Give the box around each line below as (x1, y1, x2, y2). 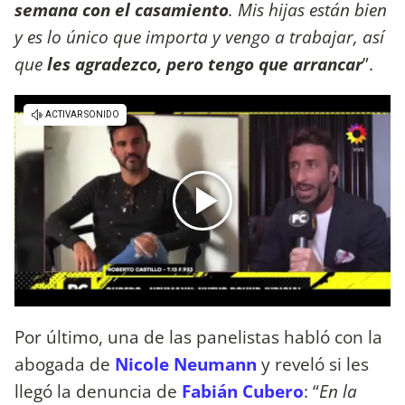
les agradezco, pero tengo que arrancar (47, 51, 363, 76)
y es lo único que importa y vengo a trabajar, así (14, 24, 384, 49)
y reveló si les (257, 352, 369, 377)
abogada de (14, 352, 110, 377)
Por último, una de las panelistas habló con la (14, 325, 382, 350)
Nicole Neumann (115, 352, 257, 377)
